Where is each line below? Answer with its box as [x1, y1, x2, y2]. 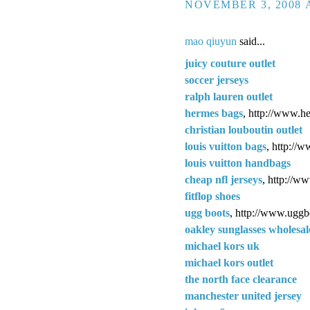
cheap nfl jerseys [185, 173, 262, 185]
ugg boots [185, 206, 230, 219]
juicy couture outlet [185, 57, 275, 69]
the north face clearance [185, 273, 297, 285]
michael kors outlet [185, 256, 273, 268]
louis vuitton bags [185, 140, 266, 152]
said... [237, 35, 265, 48]
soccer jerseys [185, 73, 248, 86]
